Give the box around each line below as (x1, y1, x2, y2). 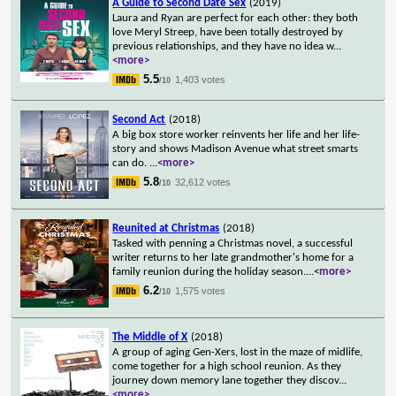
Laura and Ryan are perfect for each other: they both (112, 11, 359, 24)
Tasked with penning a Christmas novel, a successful (112, 237, 354, 249)
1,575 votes (175, 285, 226, 296)
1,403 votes (175, 73, 226, 85)
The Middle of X (112, 331, 188, 343)
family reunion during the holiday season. (112, 265, 307, 278)
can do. (112, 156, 150, 169)
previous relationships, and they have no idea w (112, 40, 334, 52)
